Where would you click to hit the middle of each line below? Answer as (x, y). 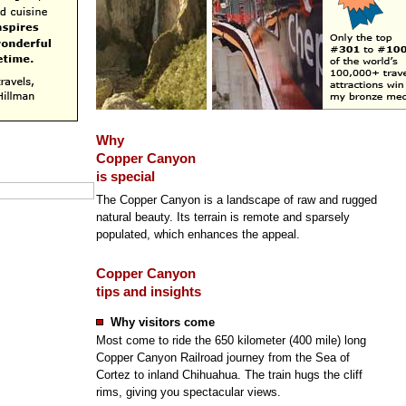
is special (125, 177)
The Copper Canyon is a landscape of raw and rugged (236, 200)
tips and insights (148, 292)
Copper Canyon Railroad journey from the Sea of (222, 358)
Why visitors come (162, 322)
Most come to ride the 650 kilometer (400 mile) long (231, 340)
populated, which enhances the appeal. (198, 234)
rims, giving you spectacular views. (188, 392)
